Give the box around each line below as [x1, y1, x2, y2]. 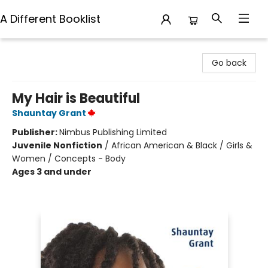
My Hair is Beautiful [12, 89, 140, 108]
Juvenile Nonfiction [12, 139, 102, 151]
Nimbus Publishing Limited [59, 126, 167, 138]
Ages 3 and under [12, 166, 92, 178]
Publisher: [12, 126, 59, 138]
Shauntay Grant [12, 107, 86, 119]
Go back [212, 57, 246, 69]
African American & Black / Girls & [111, 139, 252, 151]
